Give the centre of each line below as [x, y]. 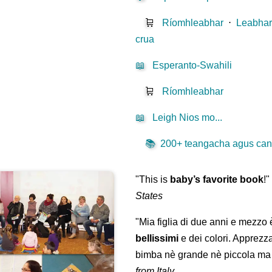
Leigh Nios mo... [188, 118]
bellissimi [157, 239]
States [149, 196]
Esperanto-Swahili [192, 66]
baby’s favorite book [217, 180]
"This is [153, 180]
